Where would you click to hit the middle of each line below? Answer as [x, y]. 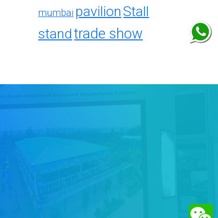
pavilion [99, 11]
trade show [109, 33]
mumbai [56, 13]
